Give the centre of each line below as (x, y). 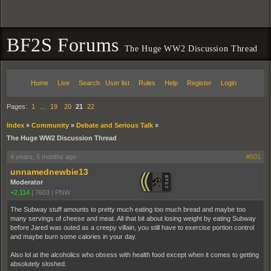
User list (117, 83)
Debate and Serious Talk (115, 125)
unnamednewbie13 (49, 172)
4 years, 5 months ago (43, 157)
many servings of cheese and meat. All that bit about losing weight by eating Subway (133, 218)
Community (50, 125)
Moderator (27, 182)
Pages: (18, 106)
